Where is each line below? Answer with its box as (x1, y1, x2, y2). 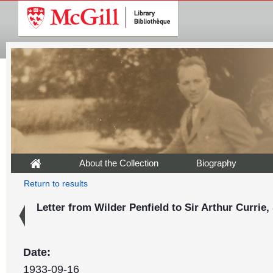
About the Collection (79, 158, 158, 168)
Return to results (23, 179, 88, 188)
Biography (196, 158, 236, 168)
